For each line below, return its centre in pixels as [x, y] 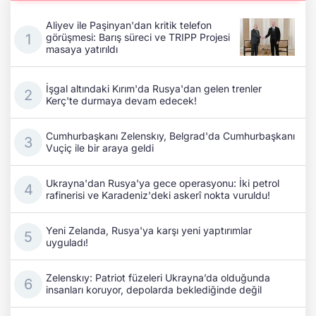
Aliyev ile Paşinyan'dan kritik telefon [129, 25]
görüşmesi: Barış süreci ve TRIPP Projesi [138, 37]
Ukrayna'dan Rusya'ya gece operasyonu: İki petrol [163, 183]
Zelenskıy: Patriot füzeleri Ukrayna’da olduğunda [158, 278]
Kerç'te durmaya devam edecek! [121, 101]
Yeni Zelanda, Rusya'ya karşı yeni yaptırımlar [149, 231]
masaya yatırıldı [82, 49]
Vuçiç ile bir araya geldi [100, 148]
